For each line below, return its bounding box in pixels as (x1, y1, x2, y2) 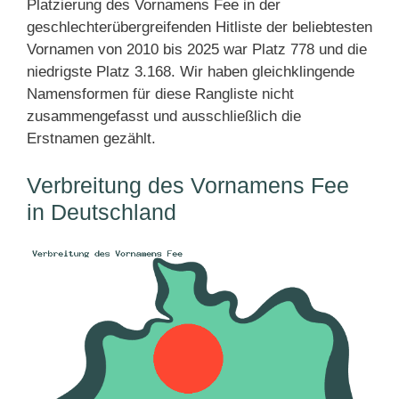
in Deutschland (27, 199, 176, 224)
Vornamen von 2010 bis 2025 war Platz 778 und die (27, 40, 367, 58)
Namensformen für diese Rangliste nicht (27, 85, 294, 102)
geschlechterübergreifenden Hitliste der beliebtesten (27, 18, 372, 36)
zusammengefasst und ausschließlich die (27, 107, 301, 125)
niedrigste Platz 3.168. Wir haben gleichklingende (27, 62, 354, 80)
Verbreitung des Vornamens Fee (27, 172, 349, 198)
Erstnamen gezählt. (27, 129, 156, 147)
